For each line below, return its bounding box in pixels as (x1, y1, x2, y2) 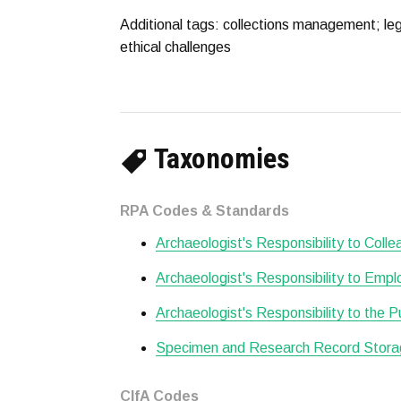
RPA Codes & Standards (120, 203, 289, 218)
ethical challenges (120, 39, 231, 55)
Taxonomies (149, 141, 290, 175)
